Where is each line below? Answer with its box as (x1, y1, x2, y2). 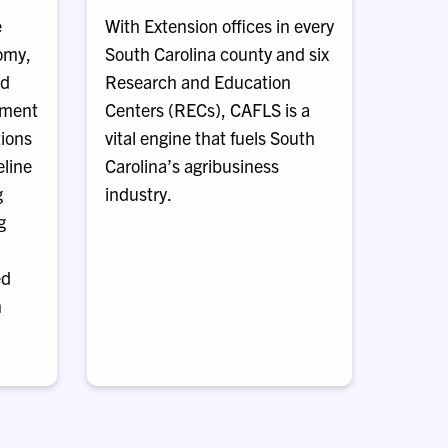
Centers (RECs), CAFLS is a (104, 98, 310, 121)
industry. (104, 182, 172, 205)
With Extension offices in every (104, 14, 334, 37)
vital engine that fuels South (104, 126, 315, 149)
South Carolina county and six (104, 42, 329, 65)
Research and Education (104, 70, 291, 93)
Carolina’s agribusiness (104, 154, 279, 177)
